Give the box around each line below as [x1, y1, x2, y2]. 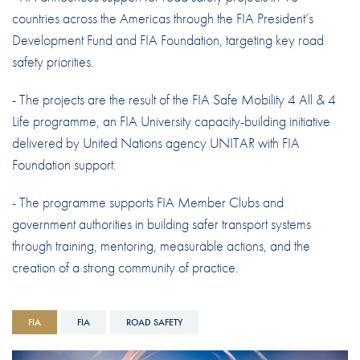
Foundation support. [11, 154, 117, 174]
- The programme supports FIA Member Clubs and [11, 192, 284, 211]
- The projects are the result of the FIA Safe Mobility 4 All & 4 [11, 89, 336, 108]
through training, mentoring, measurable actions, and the [11, 235, 310, 255]
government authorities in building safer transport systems [11, 214, 311, 233]
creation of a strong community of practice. [11, 257, 239, 276]
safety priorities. [11, 51, 94, 71]
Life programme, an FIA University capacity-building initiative [11, 111, 330, 130]
